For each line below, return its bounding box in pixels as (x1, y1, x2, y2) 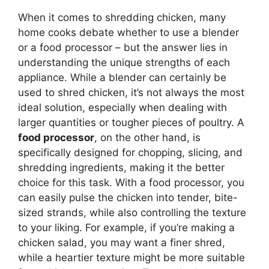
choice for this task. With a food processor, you (18, 176, 244, 189)
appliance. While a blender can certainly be (18, 71, 226, 83)
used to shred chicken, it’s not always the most (18, 86, 244, 98)
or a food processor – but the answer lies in (18, 41, 228, 53)
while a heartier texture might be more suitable (18, 251, 245, 264)
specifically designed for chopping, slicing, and (18, 146, 243, 159)
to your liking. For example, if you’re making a (18, 221, 235, 234)
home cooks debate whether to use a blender (18, 26, 239, 38)
